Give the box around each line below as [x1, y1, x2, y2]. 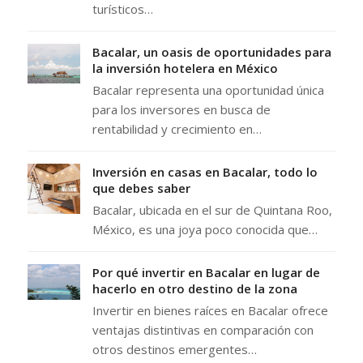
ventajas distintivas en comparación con [92, 322, 314, 339]
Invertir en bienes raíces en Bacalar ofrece [92, 302, 328, 319]
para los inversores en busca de [92, 101, 271, 118]
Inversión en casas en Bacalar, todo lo [92, 164, 318, 181]
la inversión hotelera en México [92, 60, 278, 77]
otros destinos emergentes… [92, 341, 257, 358]
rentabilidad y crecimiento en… [92, 121, 262, 138]
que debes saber [92, 180, 190, 197]
